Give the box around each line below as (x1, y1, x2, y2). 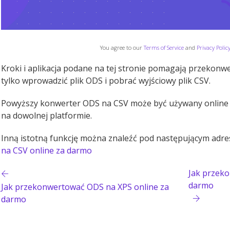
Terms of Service (144, 44, 184, 51)
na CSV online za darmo (1, 145, 92, 156)
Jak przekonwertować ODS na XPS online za (1, 181, 169, 193)
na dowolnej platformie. (1, 110, 92, 121)
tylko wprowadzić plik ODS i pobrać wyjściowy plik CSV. (1, 75, 210, 86)
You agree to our (100, 44, 144, 51)
